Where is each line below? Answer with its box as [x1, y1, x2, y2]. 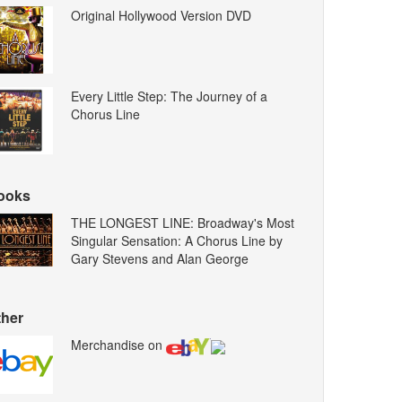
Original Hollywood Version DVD [71, 6, 252, 25]
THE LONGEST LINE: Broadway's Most [71, 214, 295, 232]
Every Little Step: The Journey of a [71, 87, 268, 106]
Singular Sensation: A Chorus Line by [71, 232, 284, 250]
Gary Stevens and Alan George [71, 249, 249, 268]
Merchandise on [71, 336, 167, 354]
